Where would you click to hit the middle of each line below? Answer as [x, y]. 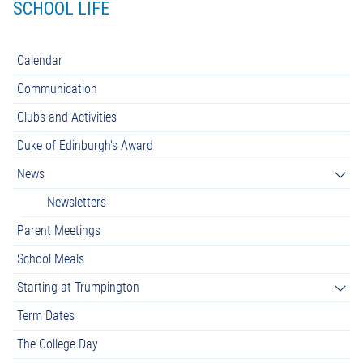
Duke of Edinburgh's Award [85, 145]
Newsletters [77, 202]
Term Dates [46, 315]
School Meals [51, 258]
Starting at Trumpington [78, 287]
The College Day [58, 344]
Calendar [40, 60]
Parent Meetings [59, 230]
